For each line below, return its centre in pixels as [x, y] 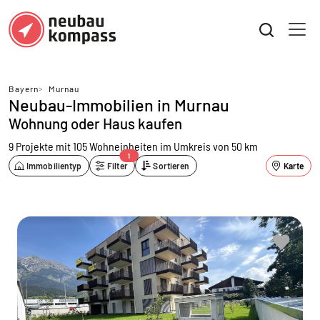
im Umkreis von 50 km [209, 146]
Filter [117, 166]
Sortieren [171, 166]
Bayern [24, 89]
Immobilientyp [54, 166]
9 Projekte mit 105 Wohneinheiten [84, 146]
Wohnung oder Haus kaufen [95, 123]
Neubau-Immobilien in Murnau [119, 105]
